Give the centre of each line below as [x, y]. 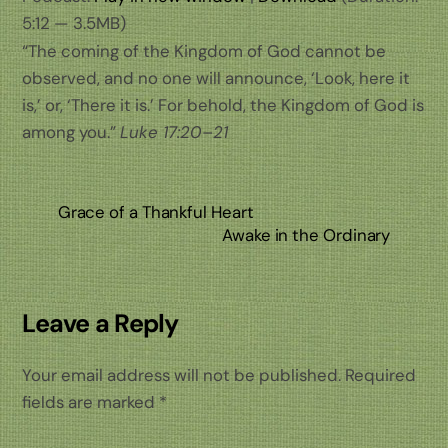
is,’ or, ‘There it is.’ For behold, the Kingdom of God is [223, 104]
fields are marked [91, 402]
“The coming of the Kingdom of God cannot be [204, 50]
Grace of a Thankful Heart [155, 212]
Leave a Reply [100, 324]
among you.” [71, 131]
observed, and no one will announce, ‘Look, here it [216, 77]
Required [381, 375]
